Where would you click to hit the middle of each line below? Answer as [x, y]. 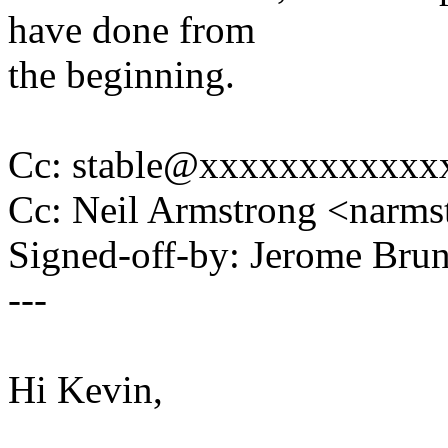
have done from [131, 30]
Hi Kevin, [85, 390]
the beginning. [121, 75]
